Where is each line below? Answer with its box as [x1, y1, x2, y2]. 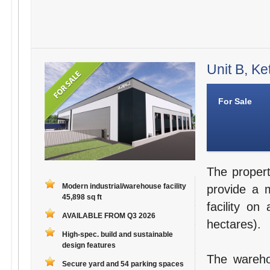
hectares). [206, 218, 261, 231]
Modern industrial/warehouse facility [61, 182, 186, 191]
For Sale [218, 96, 252, 107]
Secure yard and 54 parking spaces [61, 260, 184, 269]
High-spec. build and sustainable [61, 230, 173, 239]
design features [61, 241, 116, 250]
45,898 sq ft [61, 193, 102, 202]
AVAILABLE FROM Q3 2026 [61, 212, 155, 221]
